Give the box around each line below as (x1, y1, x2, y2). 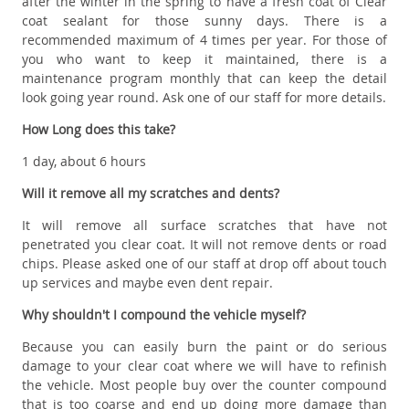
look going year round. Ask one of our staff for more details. (22, 89, 386, 107)
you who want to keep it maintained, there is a (22, 50, 387, 68)
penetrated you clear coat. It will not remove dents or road (22, 236, 387, 254)
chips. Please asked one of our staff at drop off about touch (22, 255, 387, 273)
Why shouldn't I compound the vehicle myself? (22, 306, 306, 324)
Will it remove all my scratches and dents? (22, 184, 279, 203)
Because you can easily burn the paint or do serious (22, 338, 387, 356)
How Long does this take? (22, 121, 175, 139)
